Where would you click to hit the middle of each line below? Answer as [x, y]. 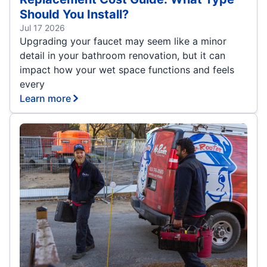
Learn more [45, 98]
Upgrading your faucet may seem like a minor [123, 41]
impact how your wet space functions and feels [127, 69]
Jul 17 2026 [42, 27]
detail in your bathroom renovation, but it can [122, 55]
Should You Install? [74, 14]
